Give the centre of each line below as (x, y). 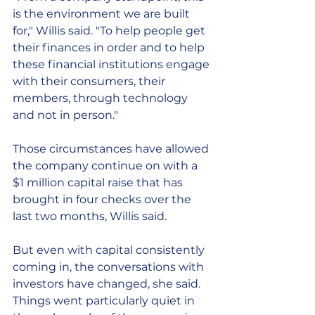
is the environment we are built (103, 14)
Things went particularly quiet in (105, 301)
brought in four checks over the (103, 199)
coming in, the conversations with (110, 267)
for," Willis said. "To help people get (110, 31)
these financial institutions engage (112, 64)
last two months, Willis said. (90, 216)
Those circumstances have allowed (112, 149)
